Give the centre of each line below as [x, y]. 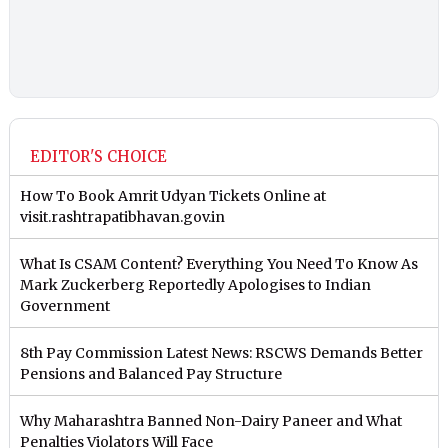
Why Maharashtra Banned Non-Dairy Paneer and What [211, 421]
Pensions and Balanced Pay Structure [151, 374]
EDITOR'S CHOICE [99, 157]
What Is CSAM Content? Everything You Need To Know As [219, 264]
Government [65, 306]
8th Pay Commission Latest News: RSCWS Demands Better [222, 353]
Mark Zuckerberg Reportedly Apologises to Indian [196, 285]
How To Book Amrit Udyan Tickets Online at [173, 196]
